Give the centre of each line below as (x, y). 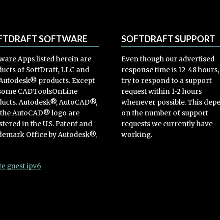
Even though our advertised (168, 59)
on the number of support (165, 113)
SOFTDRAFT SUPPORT (168, 39)
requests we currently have (167, 124)
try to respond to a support (167, 81)
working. (137, 135)
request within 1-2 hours (162, 92)
